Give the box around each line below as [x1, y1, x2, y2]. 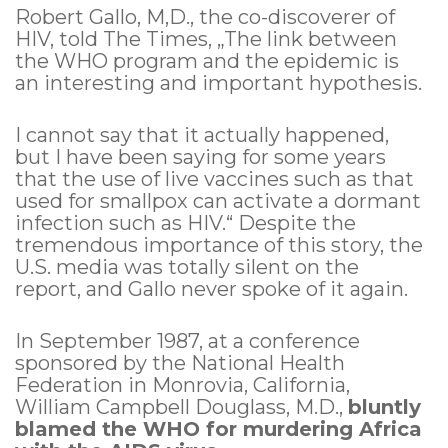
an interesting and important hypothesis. [15, 71, 422, 96]
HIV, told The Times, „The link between [15, 27, 397, 52]
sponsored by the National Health [15, 351, 345, 376]
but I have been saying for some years [15, 145, 386, 170]
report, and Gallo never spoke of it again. [15, 277, 408, 302]
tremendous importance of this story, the [15, 233, 423, 258]
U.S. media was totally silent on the [15, 255, 359, 280]
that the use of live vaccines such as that [15, 167, 414, 192]
